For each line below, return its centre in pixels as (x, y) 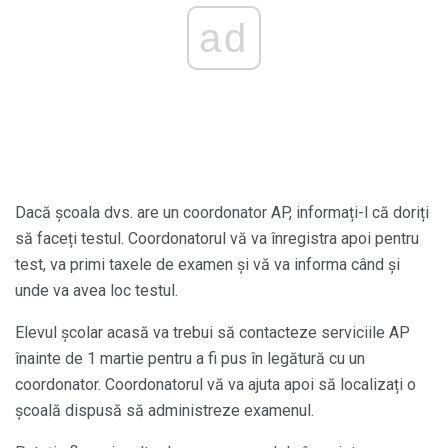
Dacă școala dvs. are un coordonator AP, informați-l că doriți (222, 213)
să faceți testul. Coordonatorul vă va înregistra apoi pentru (217, 239)
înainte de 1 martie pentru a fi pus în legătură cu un (190, 359)
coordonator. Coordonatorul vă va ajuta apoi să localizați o (215, 385)
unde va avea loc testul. (96, 291)
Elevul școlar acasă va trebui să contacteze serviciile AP (212, 333)
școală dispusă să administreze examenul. (164, 411)
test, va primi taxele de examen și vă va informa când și (207, 265)
